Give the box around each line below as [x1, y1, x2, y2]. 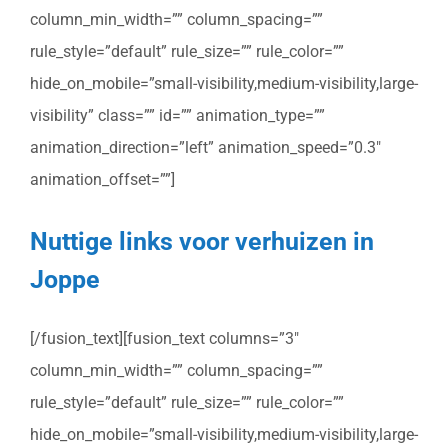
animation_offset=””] [30, 170, 175, 190]
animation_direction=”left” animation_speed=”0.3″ [30, 138, 381, 158]
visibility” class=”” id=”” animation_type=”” [30, 106, 325, 126]
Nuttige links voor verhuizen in [30, 225, 374, 256]
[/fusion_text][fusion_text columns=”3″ [30, 329, 299, 349]
